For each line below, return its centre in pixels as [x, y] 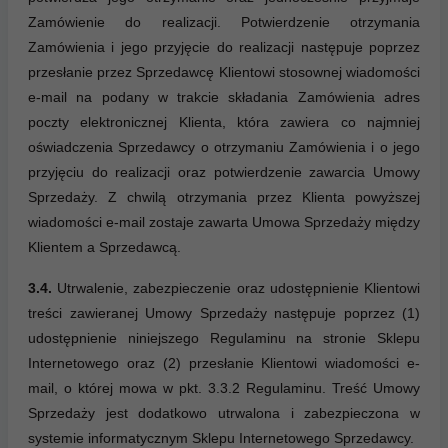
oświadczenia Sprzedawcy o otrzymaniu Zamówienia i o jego [224, 147]
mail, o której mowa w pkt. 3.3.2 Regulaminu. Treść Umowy [224, 388]
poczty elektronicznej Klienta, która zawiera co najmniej [224, 122]
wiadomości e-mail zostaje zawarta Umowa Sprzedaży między [224, 222]
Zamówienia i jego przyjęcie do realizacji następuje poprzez [224, 47]
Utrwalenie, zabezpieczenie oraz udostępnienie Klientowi [239, 288]
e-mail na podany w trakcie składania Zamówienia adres [224, 97]
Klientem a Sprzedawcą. [104, 247]
